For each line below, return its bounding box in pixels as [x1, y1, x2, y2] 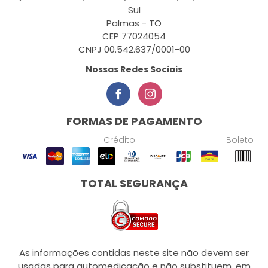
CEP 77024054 [102, 30, 166, 42]
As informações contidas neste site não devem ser [19, 246, 249, 259]
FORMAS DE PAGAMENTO [66, 114, 202, 129]
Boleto [226, 134, 254, 146]
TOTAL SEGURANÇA [80, 176, 188, 191]
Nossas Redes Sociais [86, 63, 182, 75]
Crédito [103, 134, 135, 146]
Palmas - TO [106, 17, 162, 29]
